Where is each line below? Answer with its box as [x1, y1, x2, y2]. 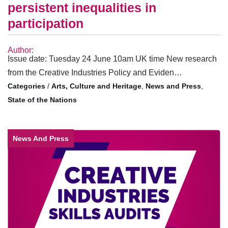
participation [8, 16, 83, 31]
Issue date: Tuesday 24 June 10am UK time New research [8, 54, 217, 63]
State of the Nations [8, 95, 77, 104]
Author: [8, 45, 34, 54]
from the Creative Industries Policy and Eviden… [8, 68, 182, 77]
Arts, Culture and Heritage [51, 81, 141, 90]
